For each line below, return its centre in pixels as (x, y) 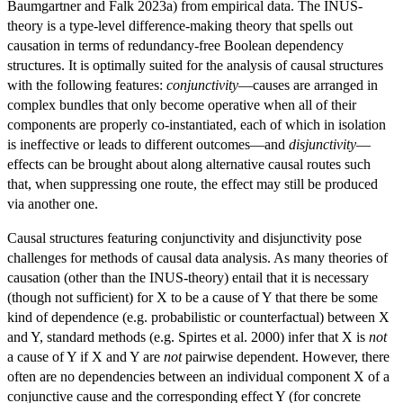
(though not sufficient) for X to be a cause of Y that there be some (193, 298)
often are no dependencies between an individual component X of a (198, 377)
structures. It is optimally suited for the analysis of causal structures (195, 66)
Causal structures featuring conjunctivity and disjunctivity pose (184, 238)
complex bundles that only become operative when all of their (182, 105)
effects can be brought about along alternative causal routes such (189, 165)
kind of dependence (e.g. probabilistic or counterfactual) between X (198, 318)
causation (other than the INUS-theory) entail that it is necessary (188, 278)
